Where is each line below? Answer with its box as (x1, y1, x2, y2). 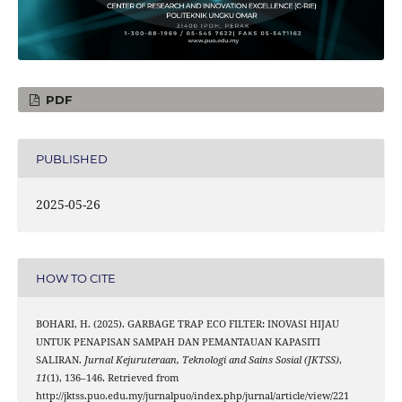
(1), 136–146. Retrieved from (46, 371, 179, 385)
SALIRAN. (35, 354, 84, 367)
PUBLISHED (35, 151, 108, 166)
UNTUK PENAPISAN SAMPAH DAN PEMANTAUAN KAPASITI (35, 336, 320, 349)
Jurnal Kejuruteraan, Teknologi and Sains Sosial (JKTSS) (83, 354, 339, 367)
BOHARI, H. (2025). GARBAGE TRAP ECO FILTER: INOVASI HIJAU (35, 318, 339, 331)
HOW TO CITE (35, 270, 116, 285)
